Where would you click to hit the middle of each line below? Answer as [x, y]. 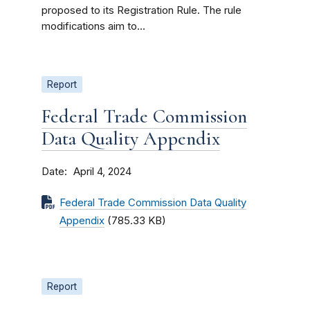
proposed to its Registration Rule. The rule [142, 10]
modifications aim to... [93, 26]
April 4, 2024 [102, 172]
